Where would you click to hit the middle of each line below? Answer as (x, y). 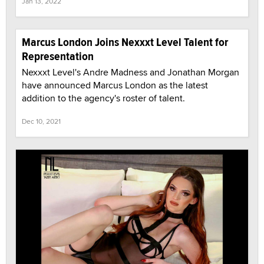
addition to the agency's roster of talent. (103, 98)
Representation (58, 57)
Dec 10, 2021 (41, 121)
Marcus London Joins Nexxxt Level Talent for (125, 42)
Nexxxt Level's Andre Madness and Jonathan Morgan (131, 72)
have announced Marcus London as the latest (115, 85)
